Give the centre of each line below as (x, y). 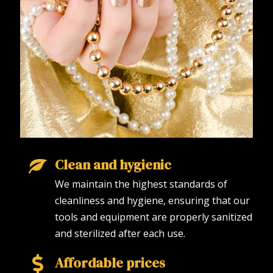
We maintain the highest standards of (141, 184)
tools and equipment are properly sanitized (154, 217)
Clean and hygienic (113, 165)
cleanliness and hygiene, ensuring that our (153, 201)
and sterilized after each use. (120, 234)
